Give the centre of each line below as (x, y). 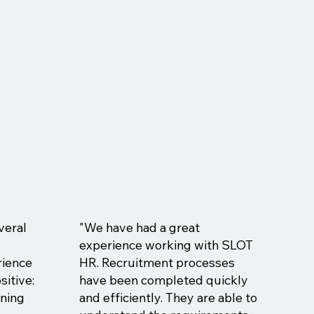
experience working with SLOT (166, 245)
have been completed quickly (163, 280)
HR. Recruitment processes (157, 262)
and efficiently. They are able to (168, 298)
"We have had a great (139, 227)
